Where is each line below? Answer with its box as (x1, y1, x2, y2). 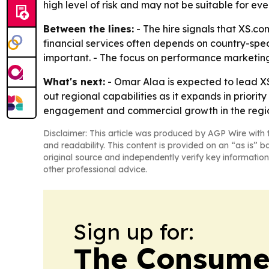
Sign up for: (73, 218, 194, 246)
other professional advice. (43, 164, 147, 175)
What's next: (43, 76, 105, 88)
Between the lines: (43, 23, 134, 35)
